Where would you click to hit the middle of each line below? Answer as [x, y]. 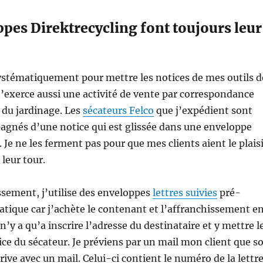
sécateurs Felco [118, 111]
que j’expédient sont [203, 111]
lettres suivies [185, 193]
